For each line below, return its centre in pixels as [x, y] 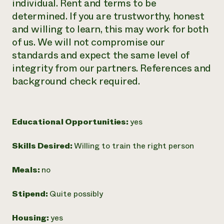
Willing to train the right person [134, 146]
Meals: [27, 170]
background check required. [76, 81]
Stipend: [31, 194]
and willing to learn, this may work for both [110, 29]
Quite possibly [76, 194]
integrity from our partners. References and [111, 68]
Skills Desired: [43, 146]
